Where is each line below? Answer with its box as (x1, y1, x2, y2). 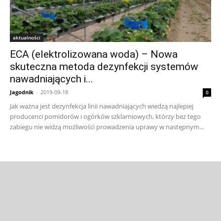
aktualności (13, 34, 40, 41)
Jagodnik (10, 88, 34, 96)
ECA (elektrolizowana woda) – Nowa (10, 48, 178, 61)
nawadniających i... (10, 73, 93, 85)
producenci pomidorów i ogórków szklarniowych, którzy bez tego (10, 112, 201, 121)
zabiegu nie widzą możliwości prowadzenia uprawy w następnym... (10, 122, 204, 132)
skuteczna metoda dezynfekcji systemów (10, 61, 198, 73)
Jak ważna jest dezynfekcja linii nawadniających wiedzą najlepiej (10, 102, 193, 111)
